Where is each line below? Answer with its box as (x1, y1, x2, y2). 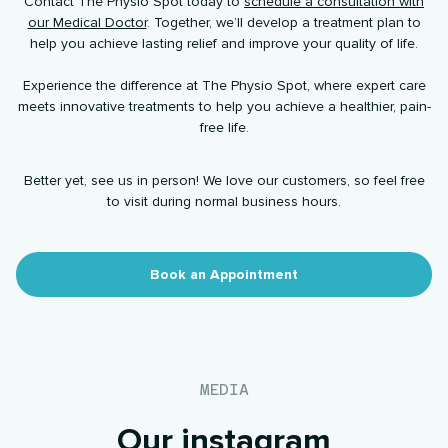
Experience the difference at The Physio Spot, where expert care (22, 77, 426, 95)
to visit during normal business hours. (107, 193, 341, 211)
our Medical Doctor (27, 14, 147, 32)
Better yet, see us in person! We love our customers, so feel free (23, 172, 425, 190)
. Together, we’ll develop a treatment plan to (146, 14, 421, 32)
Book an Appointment (150, 265, 298, 283)
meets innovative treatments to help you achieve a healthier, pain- (17, 98, 431, 116)
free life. (199, 119, 249, 137)
